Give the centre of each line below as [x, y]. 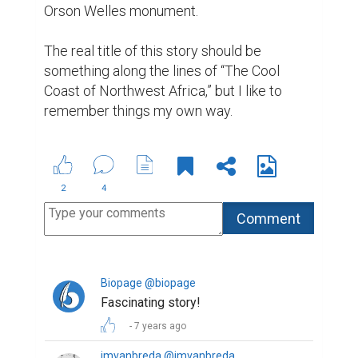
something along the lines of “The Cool [162, 71]
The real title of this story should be [153, 51]
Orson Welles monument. [121, 11]
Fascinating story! [151, 303]
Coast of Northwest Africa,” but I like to [163, 91]
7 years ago [160, 326]
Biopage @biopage [148, 283]
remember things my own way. [138, 111]
